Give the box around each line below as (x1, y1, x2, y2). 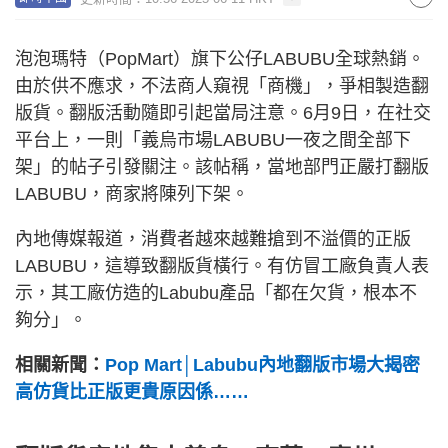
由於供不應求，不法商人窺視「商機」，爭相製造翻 (15, 76, 429, 96)
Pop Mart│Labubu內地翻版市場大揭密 (105, 355, 420, 375)
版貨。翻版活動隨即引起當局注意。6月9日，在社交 (15, 103, 431, 123)
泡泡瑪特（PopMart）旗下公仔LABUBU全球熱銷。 (15, 49, 425, 69)
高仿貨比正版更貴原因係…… (15, 382, 249, 402)
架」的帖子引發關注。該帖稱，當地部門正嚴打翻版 (15, 157, 429, 177)
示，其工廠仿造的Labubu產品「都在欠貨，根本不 (15, 283, 417, 303)
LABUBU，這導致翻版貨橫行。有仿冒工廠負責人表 (15, 256, 429, 276)
